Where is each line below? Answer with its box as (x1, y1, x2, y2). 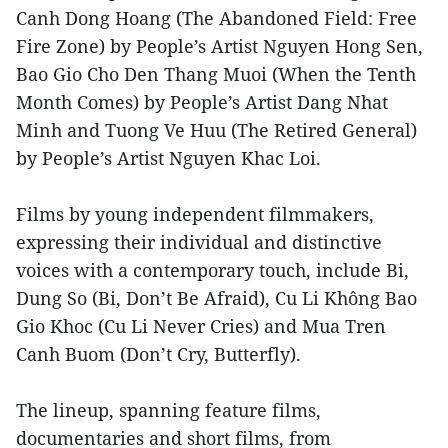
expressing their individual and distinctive (16, 230, 382, 255)
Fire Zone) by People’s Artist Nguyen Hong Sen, (16, 34, 423, 59)
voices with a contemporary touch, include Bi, (16, 258, 409, 283)
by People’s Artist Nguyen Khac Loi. (16, 146, 321, 171)
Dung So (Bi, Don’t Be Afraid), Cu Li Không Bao (16, 286, 417, 311)
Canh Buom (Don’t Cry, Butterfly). (16, 342, 301, 367)
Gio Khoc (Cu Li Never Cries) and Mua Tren (16, 314, 386, 339)
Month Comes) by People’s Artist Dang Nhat (16, 90, 388, 115)
